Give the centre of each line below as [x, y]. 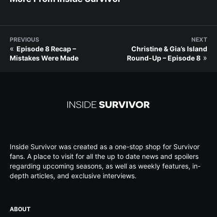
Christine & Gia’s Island [169, 48]
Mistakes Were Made [44, 58]
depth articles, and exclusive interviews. [73, 175]
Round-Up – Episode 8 [164, 58]
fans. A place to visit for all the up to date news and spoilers [104, 156]
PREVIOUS [24, 39]
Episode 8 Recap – [46, 48]
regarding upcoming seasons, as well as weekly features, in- [105, 166]
